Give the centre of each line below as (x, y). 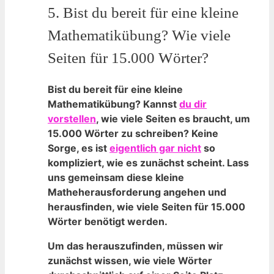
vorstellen (72, 118)
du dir (193, 104)
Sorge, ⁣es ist (79, 148)
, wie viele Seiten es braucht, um (173, 118)
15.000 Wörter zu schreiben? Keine (133, 133)
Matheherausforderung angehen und (137, 192)
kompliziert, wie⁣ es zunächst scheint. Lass (148, 162)
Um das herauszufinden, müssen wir (135, 246)
